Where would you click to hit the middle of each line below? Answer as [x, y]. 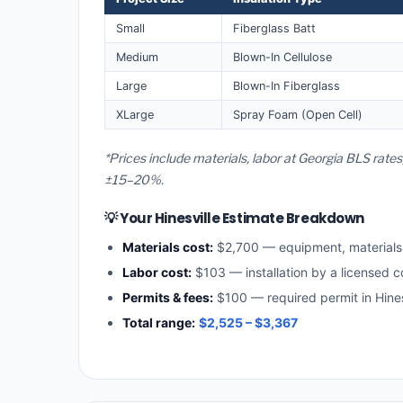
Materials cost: [168, 247]
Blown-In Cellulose [282, 57]
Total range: [159, 323]
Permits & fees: [168, 298]
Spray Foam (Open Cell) [298, 114]
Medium [137, 57]
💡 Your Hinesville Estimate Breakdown [234, 219]
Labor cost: [157, 273]
